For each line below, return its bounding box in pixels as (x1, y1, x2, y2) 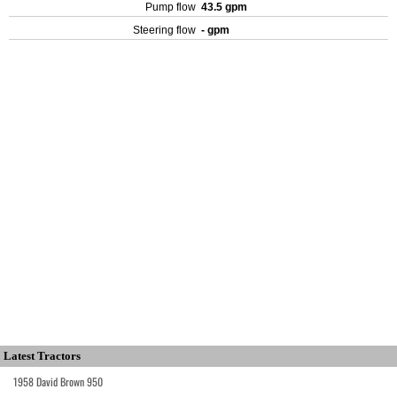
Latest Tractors (4, 349, 81, 362)
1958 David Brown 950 (13, 374, 103, 389)
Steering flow (133, 24, 196, 36)
